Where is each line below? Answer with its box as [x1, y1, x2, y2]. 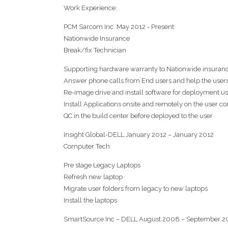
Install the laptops [63, 196, 117, 204]
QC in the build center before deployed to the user [63, 111, 213, 120]
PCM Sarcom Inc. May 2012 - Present [63, 22, 174, 31]
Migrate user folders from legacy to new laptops [63, 184, 208, 192]
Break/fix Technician [63, 46, 126, 54]
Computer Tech [63, 142, 110, 150]
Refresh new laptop [63, 173, 123, 181]
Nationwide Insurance [63, 34, 130, 42]
